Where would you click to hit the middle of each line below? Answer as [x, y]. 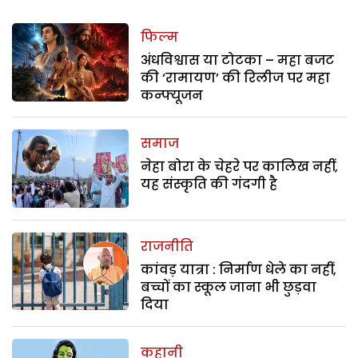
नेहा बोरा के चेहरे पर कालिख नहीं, [240, 167]
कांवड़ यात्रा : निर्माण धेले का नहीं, [239, 269]
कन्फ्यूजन [172, 96]
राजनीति [167, 246]
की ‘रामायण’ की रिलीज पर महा [236, 78]
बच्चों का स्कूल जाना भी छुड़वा [229, 287]
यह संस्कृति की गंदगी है [209, 185]
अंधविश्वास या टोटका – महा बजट [238, 61]
